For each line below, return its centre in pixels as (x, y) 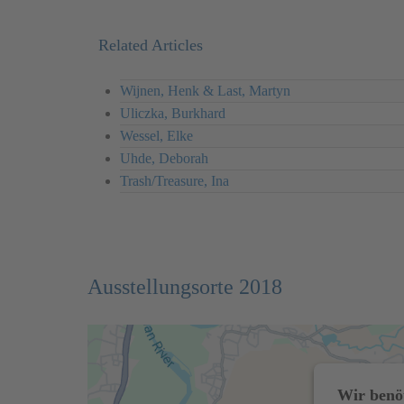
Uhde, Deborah (164, 159)
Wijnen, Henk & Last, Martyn (205, 91)
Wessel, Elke (156, 136)
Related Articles (151, 46)
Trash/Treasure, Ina (174, 181)
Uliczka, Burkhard (173, 114)
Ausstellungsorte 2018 (185, 287)
